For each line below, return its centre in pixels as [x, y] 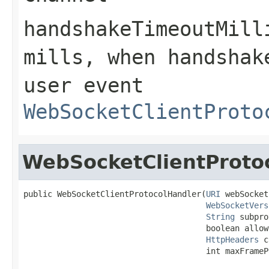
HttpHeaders [232, 239]
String [220, 216]
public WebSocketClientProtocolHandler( [115, 194]
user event [83, 85]
